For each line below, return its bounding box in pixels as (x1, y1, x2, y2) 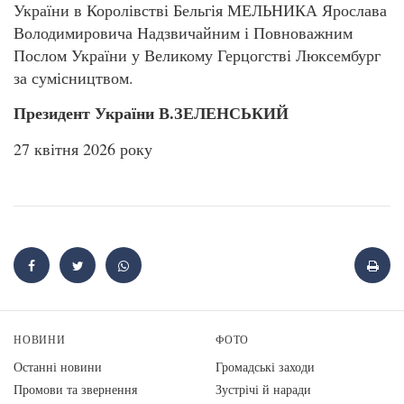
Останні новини (14, 357, 102, 375)
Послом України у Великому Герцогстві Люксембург (14, 44, 381, 66)
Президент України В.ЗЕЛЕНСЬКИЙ (14, 101, 289, 125)
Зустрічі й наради (216, 380, 311, 398)
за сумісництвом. (14, 67, 133, 88)
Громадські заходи (216, 357, 315, 375)
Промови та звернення (14, 380, 137, 398)
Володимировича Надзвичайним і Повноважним (14, 22, 353, 43)
